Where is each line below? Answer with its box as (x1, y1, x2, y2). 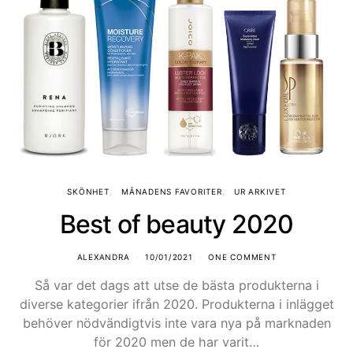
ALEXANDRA (76, 251, 130, 262)
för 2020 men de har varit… (94, 333, 259, 350)
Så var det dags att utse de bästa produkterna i (34, 277, 319, 293)
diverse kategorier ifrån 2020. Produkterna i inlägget (19, 295, 334, 312)
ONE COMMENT (208, 251, 277, 262)
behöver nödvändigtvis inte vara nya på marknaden (22, 314, 331, 331)
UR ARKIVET (234, 186, 286, 196)
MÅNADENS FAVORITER (121, 186, 222, 196)
